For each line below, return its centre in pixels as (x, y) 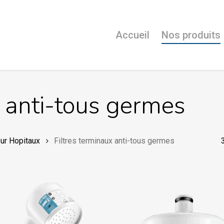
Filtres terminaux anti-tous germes (114, 141)
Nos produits (191, 35)
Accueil (132, 35)
